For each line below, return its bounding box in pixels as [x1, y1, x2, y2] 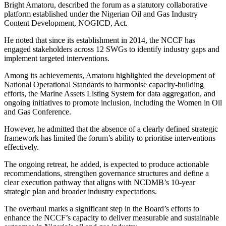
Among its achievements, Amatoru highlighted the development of [4, 71, 215, 80]
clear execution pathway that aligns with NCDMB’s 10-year [4, 178, 195, 187]
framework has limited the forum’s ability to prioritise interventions [4, 134, 215, 143]
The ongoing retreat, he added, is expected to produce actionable [4, 160, 209, 169]
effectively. [4, 143, 39, 152]
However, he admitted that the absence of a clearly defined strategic [4, 125, 218, 134]
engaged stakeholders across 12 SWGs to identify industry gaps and [4, 45, 219, 54]
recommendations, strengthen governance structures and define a [4, 169, 209, 178]
